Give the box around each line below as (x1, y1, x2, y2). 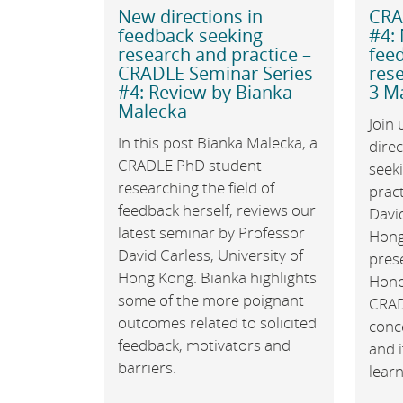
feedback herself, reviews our (117, 200, 316, 221)
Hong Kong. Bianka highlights (117, 267, 317, 289)
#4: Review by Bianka (117, 80, 292, 105)
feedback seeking (117, 23, 263, 49)
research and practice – (117, 42, 311, 67)
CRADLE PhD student (117, 155, 262, 176)
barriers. (117, 357, 176, 379)
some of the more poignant (117, 290, 304, 311)
